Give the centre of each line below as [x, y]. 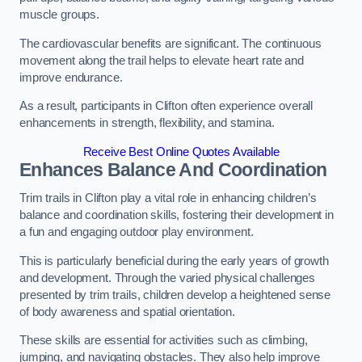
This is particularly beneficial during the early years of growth [174, 261]
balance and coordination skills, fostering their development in [177, 215]
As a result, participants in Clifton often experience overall [166, 106]
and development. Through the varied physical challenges [168, 278]
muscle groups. [59, 15]
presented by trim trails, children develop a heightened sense [175, 295]
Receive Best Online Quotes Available [181, 152]
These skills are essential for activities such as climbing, [164, 341]
